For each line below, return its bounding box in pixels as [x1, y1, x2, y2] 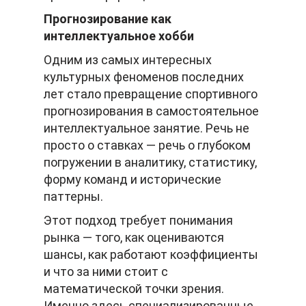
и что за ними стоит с [44, 264, 168, 279]
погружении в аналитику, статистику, [44, 155, 257, 170]
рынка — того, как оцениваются [44, 230, 224, 245]
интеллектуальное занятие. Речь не [44, 121, 249, 136]
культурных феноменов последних [44, 70, 244, 85]
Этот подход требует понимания [44, 213, 233, 228]
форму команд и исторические [44, 172, 221, 187]
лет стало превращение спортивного [44, 87, 258, 102]
